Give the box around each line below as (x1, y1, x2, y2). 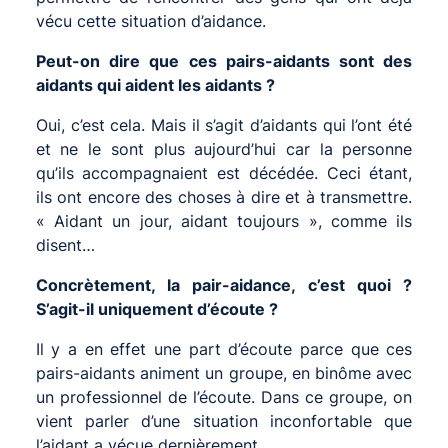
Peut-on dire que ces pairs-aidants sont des (35, 50, 413, 71)
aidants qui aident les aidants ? (35, 74, 275, 95)
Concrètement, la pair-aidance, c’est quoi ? (35, 274, 413, 295)
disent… (35, 234, 95, 255)
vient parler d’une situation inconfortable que (35, 410, 413, 431)
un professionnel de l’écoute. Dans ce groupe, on (35, 386, 413, 407)
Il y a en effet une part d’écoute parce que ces (35, 338, 413, 359)
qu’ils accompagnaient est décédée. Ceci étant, (35, 162, 413, 183)
